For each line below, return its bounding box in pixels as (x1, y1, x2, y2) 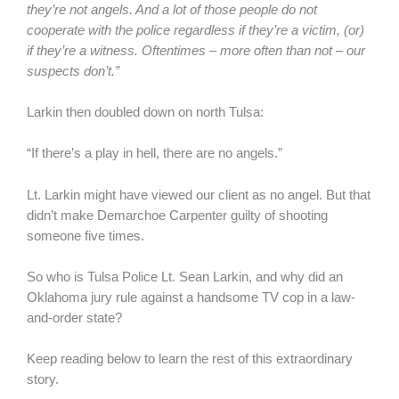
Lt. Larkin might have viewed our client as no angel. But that (27, 187, 370, 202)
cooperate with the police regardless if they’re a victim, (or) (27, 22, 364, 37)
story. (27, 372, 62, 387)
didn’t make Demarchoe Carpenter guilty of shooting (27, 208, 328, 223)
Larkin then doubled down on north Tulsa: (27, 105, 267, 120)
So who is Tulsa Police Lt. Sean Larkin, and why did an (27, 270, 343, 285)
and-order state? (27, 311, 122, 326)
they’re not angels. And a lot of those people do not (27, 2, 317, 17)
